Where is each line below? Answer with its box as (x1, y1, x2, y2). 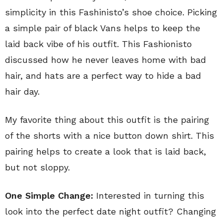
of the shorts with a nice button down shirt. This (5, 130, 214, 141)
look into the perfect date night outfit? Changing (5, 206, 216, 217)
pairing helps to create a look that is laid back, (5, 146, 206, 157)
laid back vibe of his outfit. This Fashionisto (5, 39, 192, 49)
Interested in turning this (93, 190, 204, 201)
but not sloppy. (5, 162, 70, 172)
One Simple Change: (5, 190, 93, 201)
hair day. (5, 86, 40, 97)
